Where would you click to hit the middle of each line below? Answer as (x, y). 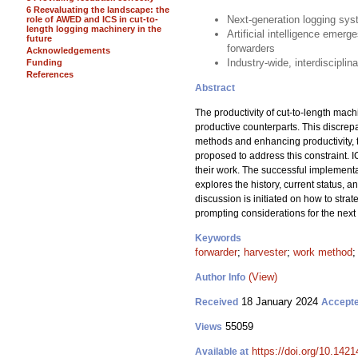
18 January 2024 (280, 302)
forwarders (251, 48)
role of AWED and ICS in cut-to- (92, 19)
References (50, 74)
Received (217, 302)
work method (323, 252)
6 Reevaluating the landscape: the (98, 10)
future (39, 38)
